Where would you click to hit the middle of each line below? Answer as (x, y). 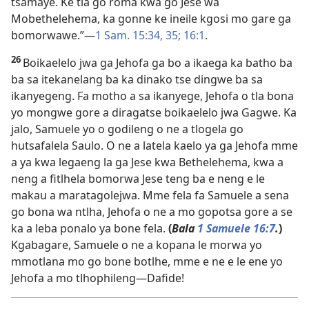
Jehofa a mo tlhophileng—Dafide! (98, 278)
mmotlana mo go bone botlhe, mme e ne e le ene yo (147, 262)
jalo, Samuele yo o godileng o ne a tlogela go (127, 129)
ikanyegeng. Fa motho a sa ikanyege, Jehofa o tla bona (152, 96)
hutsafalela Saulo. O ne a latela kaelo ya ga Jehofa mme (154, 146)
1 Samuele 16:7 (236, 229)
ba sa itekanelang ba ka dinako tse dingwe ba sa (137, 80)
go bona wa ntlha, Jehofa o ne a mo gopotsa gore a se (152, 212)
